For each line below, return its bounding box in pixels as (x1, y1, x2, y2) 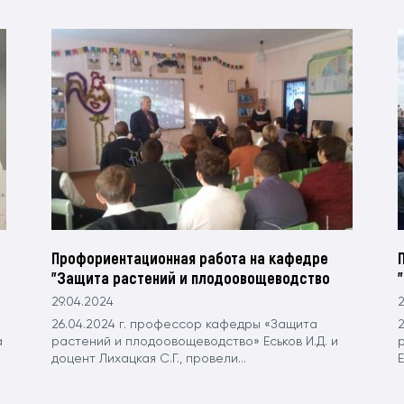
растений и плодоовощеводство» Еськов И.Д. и (51, 335, 339, 348)
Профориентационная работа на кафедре (51, 247, 329, 268)
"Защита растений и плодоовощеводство (51, 267, 331, 288)
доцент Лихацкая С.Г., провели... (51, 352, 247, 365)
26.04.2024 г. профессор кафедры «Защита (51, 317, 318, 331)
